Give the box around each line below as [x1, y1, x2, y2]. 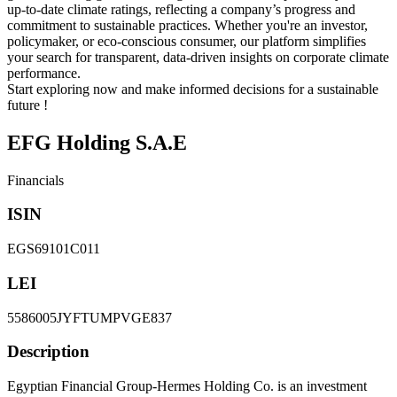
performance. [7, 65, 81, 81]
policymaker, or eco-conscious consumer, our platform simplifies [7, 33, 366, 49]
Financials [7, 172, 64, 188]
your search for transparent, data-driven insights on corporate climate [7, 49, 389, 65]
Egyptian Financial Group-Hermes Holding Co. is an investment [7, 378, 367, 393]
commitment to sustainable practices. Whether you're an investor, [7, 17, 368, 33]
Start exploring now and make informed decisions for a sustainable [7, 81, 378, 97]
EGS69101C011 [7, 241, 100, 257]
